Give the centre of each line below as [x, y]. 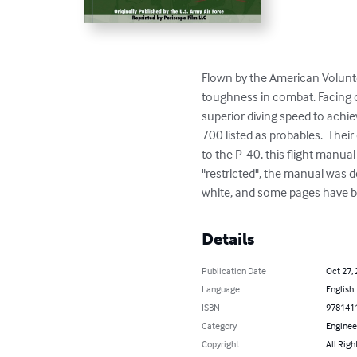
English [339, 289]
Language [221, 289]
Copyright [221, 344]
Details [228, 239]
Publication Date [234, 271]
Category [220, 326]
